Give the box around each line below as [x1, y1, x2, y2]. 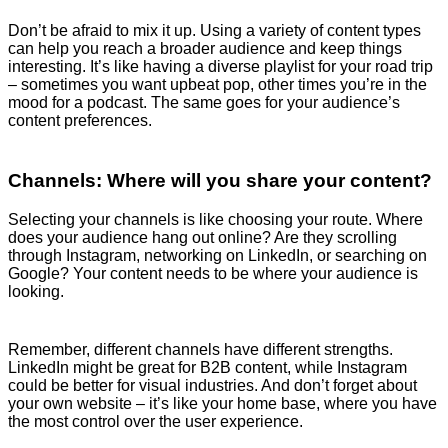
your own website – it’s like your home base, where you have [8, 395, 437, 412]
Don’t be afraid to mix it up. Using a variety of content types [8, 22, 421, 40]
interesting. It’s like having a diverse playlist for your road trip [8, 58, 433, 76]
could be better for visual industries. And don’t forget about [8, 377, 417, 394]
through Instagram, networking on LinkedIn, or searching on [8, 247, 427, 264]
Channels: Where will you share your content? [8, 170, 432, 192]
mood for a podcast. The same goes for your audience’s [8, 94, 400, 112]
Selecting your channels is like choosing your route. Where [8, 211, 423, 228]
